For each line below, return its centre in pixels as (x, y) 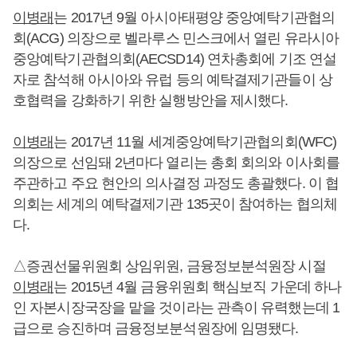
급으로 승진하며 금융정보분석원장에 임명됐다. (156, 328)
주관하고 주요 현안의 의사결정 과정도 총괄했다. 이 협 (176, 183)
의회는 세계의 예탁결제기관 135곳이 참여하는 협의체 (175, 204)
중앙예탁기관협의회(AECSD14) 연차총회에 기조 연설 (175, 59)
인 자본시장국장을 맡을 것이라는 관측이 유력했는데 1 (176, 308)
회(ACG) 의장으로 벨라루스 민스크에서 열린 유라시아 (176, 38)
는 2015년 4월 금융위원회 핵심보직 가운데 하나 (198, 287)
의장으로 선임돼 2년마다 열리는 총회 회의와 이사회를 (176, 163)
